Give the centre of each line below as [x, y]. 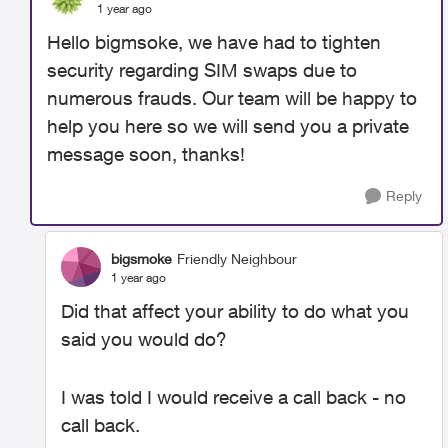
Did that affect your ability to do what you [235, 311]
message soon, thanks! [146, 154]
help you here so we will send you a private [228, 126]
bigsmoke [141, 258]
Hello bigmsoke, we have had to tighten [214, 42]
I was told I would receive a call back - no [233, 397]
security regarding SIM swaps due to [202, 70]
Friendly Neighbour [237, 258]
